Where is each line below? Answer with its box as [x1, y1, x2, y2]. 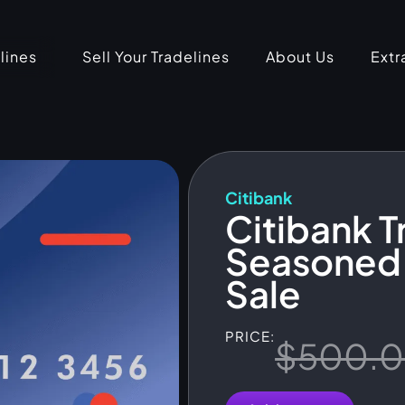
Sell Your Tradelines [82, 47, 230, 67]
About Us [266, 47, 334, 67]
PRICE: [225, 326, 276, 344]
